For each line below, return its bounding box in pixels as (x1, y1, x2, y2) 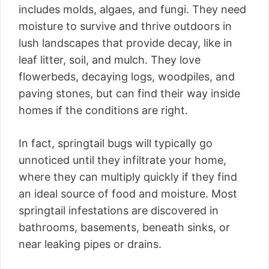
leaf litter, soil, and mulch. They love (19, 53, 201, 66)
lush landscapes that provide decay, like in (19, 36, 232, 49)
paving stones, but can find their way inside (19, 86, 240, 100)
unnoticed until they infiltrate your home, (19, 153, 226, 166)
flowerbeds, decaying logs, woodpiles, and (19, 70, 235, 83)
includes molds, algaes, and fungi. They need (19, 2, 246, 16)
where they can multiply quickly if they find (19, 170, 237, 183)
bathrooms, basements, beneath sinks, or (19, 220, 230, 234)
